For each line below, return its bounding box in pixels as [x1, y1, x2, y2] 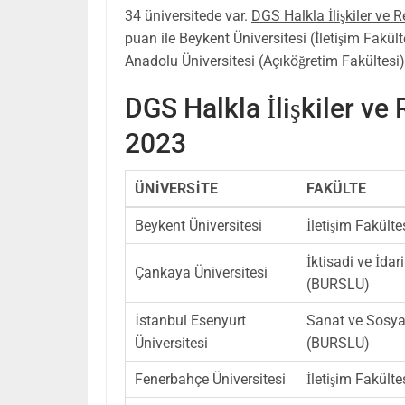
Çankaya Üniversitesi [135, 263, 268, 281]
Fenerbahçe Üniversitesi [135, 370, 286, 388]
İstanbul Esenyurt [135, 311, 246, 329]
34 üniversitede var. [125, 6, 251, 24]
